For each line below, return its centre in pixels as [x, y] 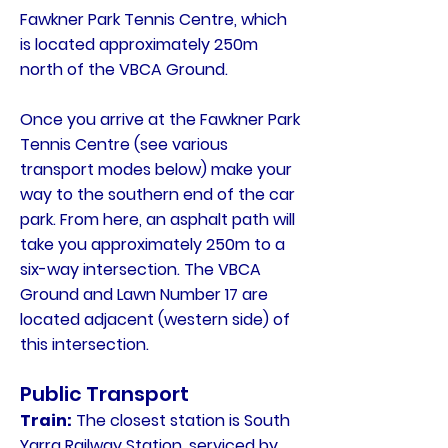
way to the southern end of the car [157, 194]
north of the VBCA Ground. [124, 69]
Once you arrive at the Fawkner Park [160, 119]
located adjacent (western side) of [155, 319]
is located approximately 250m [139, 44]
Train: [46, 420]
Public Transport [104, 394]
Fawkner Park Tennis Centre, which [153, 19]
